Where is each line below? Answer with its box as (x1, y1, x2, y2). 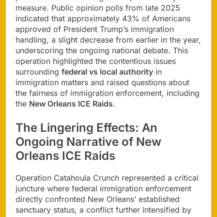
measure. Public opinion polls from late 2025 (15, 3, 180, 13)
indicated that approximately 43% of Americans (15, 14, 190, 24)
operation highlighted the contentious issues (15, 56, 176, 66)
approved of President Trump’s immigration (15, 24, 174, 34)
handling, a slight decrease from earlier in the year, (15, 35, 201, 45)
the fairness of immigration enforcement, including (15, 88, 200, 98)
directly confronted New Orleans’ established (15, 194, 180, 204)
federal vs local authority (62, 67, 153, 77)
